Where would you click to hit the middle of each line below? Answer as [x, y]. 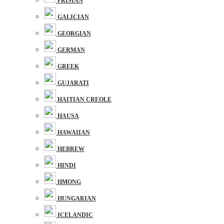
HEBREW [71, 149]
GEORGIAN [74, 33]
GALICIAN [73, 17]
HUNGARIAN [77, 198]
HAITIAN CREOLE [84, 99]
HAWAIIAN [74, 132]
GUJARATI [73, 83]
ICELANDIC [75, 215]
